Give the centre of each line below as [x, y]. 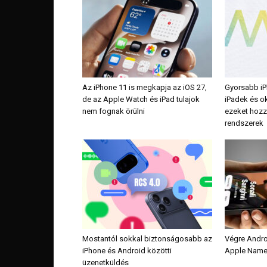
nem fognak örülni [114, 111]
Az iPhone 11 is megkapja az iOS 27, [145, 88]
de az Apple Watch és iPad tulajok [141, 100]
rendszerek [244, 123]
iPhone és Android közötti [127, 251]
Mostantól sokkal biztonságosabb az [147, 239]
